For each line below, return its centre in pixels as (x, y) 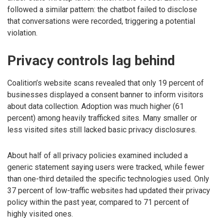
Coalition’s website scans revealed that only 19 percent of (106, 83)
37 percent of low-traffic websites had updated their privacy (109, 190)
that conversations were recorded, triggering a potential (101, 21)
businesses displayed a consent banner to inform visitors (105, 94)
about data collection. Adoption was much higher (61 (96, 106)
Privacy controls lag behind (91, 61)
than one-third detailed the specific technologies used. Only (108, 179)
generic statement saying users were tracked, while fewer (106, 167)
